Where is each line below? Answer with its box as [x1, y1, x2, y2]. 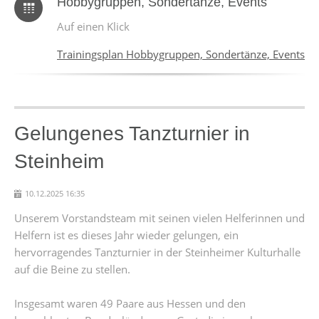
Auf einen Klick [57, 19, 130, 33]
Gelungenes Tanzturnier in [14, 122, 250, 145]
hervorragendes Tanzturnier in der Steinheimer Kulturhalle [14, 245, 300, 259]
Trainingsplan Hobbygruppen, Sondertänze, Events [57, 47, 305, 61]
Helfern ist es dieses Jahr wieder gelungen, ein [14, 228, 239, 242]
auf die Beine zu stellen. [14, 262, 130, 276]
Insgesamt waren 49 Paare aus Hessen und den [14, 296, 246, 310]
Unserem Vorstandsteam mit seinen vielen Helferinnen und [14, 211, 305, 225]
